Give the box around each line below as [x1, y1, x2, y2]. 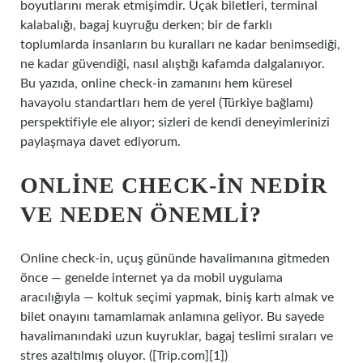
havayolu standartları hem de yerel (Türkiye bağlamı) [20, 96, 313, 109]
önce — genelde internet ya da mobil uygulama [20, 271, 283, 284]
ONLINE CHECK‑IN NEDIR [20, 173, 327, 198]
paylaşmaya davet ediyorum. [20, 135, 181, 148]
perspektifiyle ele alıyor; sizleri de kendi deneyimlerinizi [20, 116, 330, 129]
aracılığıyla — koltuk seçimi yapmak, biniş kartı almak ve [20, 291, 334, 304]
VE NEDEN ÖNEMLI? [20, 202, 262, 227]
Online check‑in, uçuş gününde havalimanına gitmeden [20, 252, 330, 265]
